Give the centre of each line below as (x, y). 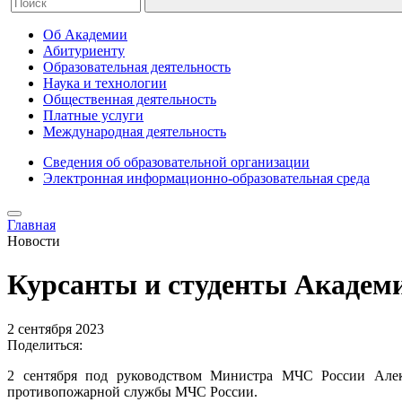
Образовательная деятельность (137, 67)
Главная (31, 225)
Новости (34, 241)
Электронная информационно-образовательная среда (206, 178)
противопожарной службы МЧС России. (132, 391)
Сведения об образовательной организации (176, 162)
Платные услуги (93, 115)
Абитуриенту (84, 51)
